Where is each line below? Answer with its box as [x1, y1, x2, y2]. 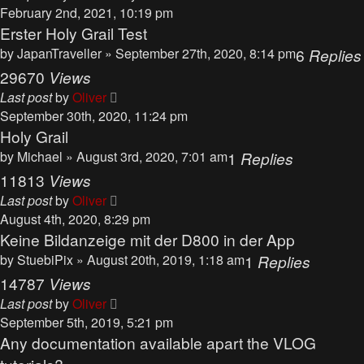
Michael [17, 147, 63, 166]
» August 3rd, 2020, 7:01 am [66, 147, 227, 166]
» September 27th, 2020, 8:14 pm [105, 44, 296, 63]
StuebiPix [17, 250, 73, 269]
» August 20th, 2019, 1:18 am [76, 250, 245, 269]
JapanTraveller [17, 44, 102, 63]
